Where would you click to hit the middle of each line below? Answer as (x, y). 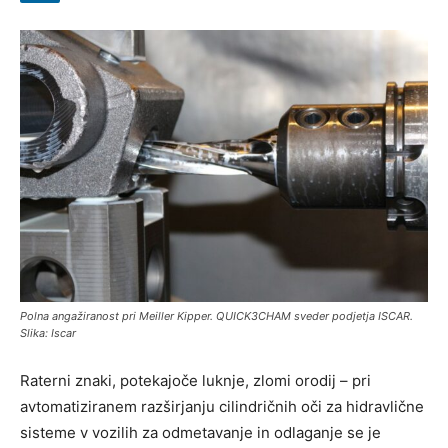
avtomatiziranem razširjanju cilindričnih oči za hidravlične (222, 406)
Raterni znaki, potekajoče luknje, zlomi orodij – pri (195, 380)
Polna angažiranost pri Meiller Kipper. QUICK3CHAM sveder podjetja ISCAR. (216, 315)
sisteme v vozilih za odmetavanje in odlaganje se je (200, 432)
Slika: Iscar (48, 332)
